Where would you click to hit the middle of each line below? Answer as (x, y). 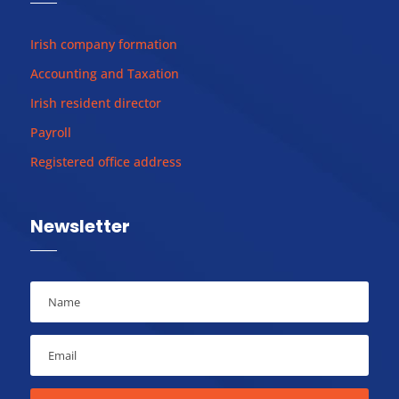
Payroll (50, 132)
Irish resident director (95, 103)
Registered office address (106, 162)
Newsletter (80, 226)
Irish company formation (103, 44)
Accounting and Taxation (104, 73)
